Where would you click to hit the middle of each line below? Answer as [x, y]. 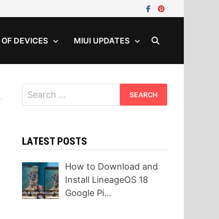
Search [36, 90]
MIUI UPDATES [101, 41]
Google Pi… [88, 193]
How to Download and [112, 166]
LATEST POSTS [54, 141]
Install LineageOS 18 [107, 180]
